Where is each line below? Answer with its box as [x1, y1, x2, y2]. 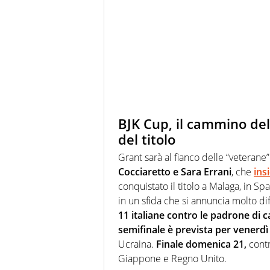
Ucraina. [118, 237, 156, 251]
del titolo [118, 130, 175, 148]
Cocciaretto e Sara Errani [118, 165, 231, 179]
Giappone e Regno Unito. [118, 252, 227, 266]
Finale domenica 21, [156, 237, 246, 251]
